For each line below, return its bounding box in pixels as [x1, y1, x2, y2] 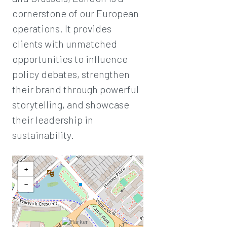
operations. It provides [12, 22, 111, 34]
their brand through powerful [12, 83, 139, 95]
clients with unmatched [12, 37, 117, 50]
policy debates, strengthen [12, 67, 130, 80]
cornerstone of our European [12, 7, 139, 19]
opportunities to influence [12, 52, 128, 65]
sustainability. [12, 128, 74, 141]
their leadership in [12, 113, 93, 126]
